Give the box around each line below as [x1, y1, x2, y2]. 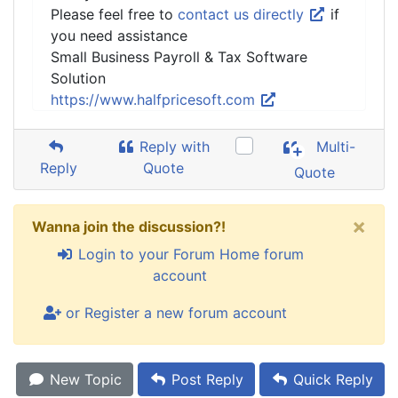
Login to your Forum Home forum [73, 245, 304, 263]
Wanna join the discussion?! [32, 218, 226, 235]
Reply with [135, 138, 211, 155]
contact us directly [178, 5, 308, 23]
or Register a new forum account [61, 304, 287, 322]
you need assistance [51, 27, 187, 44]
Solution [51, 69, 106, 87]
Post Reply [167, 370, 243, 388]
